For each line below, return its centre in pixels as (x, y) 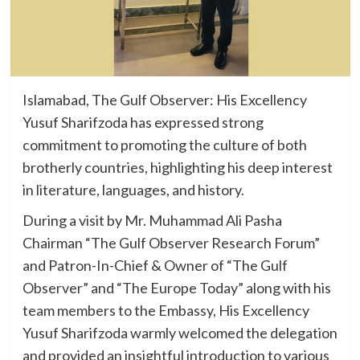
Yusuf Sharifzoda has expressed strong (143, 122)
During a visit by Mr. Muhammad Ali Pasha (152, 220)
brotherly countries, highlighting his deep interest (177, 167)
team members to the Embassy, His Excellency (166, 310)
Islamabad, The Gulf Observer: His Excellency (164, 99)
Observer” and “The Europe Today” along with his (176, 287)
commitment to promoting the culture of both (164, 144)
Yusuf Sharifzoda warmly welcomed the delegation (180, 332)
